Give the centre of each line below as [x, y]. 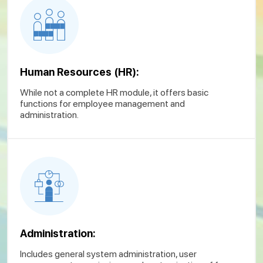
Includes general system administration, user [108, 254]
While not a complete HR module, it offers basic [114, 92]
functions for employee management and [102, 103]
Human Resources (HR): [80, 72]
